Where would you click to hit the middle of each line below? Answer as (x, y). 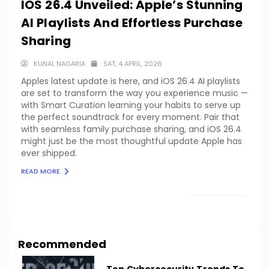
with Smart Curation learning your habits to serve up (131, 105)
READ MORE (41, 171)
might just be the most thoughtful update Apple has (131, 141)
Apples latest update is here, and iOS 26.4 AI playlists (131, 81)
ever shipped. (49, 153)
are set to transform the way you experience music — (134, 93)
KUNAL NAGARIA (59, 63)
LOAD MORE (211, 205)
